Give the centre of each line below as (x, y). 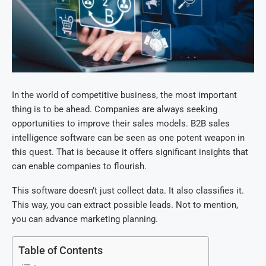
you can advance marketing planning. (85, 219)
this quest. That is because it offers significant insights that (130, 152)
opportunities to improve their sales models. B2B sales (121, 123)
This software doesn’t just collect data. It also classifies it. (128, 191)
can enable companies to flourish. (79, 166)
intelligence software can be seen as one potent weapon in (128, 138)
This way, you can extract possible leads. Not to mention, (125, 205)
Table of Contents (61, 251)
